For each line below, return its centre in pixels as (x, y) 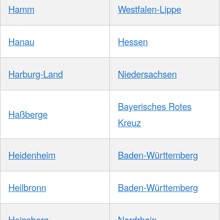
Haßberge (28, 114)
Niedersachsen (147, 73)
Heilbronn (27, 187)
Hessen (133, 41)
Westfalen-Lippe (150, 9)
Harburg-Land (36, 73)
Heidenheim (32, 154)
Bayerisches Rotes (155, 106)
